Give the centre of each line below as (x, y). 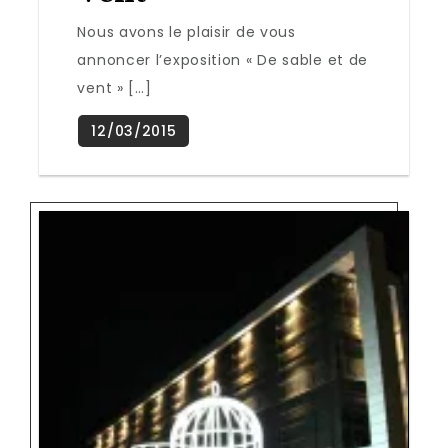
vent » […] (114, 88)
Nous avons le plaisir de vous (186, 32)
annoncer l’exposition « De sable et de (223, 60)
